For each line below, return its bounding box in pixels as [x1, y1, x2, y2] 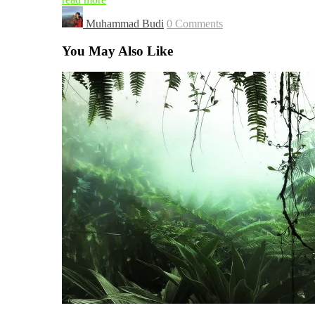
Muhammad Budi [86, 17, 164, 30]
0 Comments [167, 17, 223, 30]
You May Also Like [62, 43, 173, 58]
